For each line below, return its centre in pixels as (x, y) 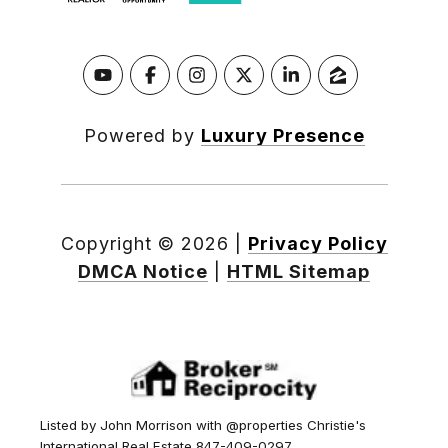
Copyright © (117, 244)
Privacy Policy (317, 244)
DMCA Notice (143, 272)
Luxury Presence (282, 136)
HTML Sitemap (298, 272)
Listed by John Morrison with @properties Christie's (203, 425)
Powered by (142, 136)
